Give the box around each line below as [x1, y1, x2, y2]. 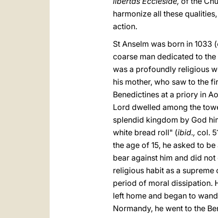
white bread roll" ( [113, 127, 178, 137]
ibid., [178, 127, 197, 137]
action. [113, 21, 137, 31]
